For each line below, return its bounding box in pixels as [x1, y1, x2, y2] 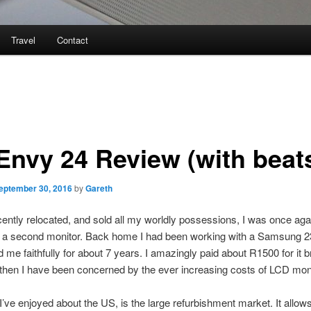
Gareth [85, 181, 112, 194]
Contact [57, 33, 89, 47]
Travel [10, 33, 35, 47]
